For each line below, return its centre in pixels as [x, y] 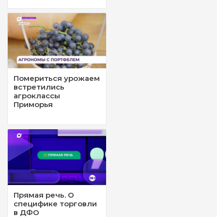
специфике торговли [55, 203]
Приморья [33, 105]
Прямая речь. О [44, 195]
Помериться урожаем [57, 78]
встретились [39, 87]
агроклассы [37, 96]
